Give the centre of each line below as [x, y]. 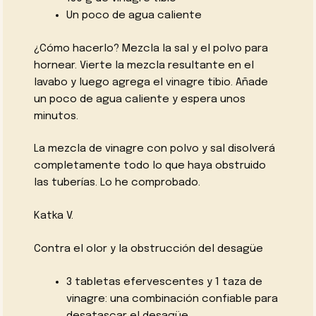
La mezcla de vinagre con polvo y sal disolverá [155, 149]
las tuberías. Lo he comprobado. [117, 183]
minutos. [56, 116]
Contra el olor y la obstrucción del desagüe [149, 249]
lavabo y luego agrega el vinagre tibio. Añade [151, 82]
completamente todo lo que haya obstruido [150, 166]
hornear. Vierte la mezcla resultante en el [144, 65]
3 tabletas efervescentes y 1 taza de [164, 282]
